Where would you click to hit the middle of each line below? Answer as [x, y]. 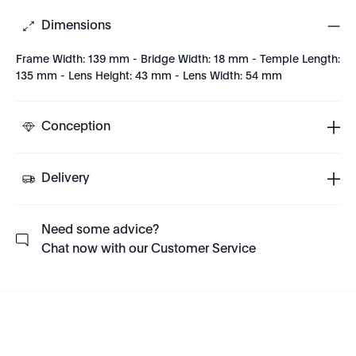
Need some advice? [100, 230]
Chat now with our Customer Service [149, 250]
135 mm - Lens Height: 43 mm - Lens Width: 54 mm [149, 76]
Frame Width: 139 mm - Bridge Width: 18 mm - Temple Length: [178, 60]
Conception [76, 127]
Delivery [66, 179]
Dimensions [76, 26]
